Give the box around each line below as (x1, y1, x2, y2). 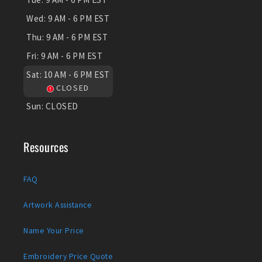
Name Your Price (23, 225, 84, 236)
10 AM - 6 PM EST (43, 69, 110, 81)
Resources (23, 138, 68, 156)
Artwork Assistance (23, 199, 92, 211)
